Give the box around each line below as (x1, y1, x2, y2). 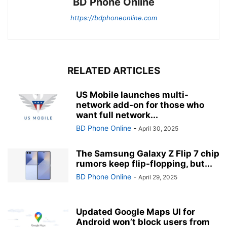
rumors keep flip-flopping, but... (76, 158, 212, 169)
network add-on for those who (76, 99, 204, 110)
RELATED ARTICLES (67, 64, 160, 77)
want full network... (76, 109, 158, 120)
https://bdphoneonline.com (70, 13, 157, 22)
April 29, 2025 (138, 173, 177, 181)
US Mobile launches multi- (76, 89, 188, 100)
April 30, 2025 (138, 124, 178, 132)
